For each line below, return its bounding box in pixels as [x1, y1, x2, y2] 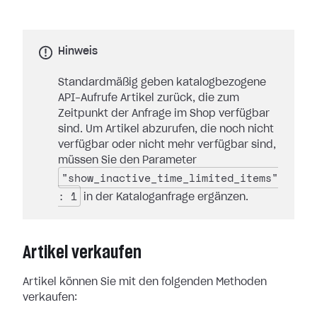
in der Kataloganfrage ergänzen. [81, 192, 248, 202]
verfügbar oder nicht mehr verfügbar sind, [58, 140, 276, 150]
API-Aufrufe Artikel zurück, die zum [58, 93, 239, 103]
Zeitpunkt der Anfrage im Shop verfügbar [58, 109, 270, 119]
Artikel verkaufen [23, 243, 142, 262]
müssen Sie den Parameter [58, 156, 197, 166]
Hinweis [58, 47, 98, 57]
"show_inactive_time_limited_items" [62, 170, 278, 185]
